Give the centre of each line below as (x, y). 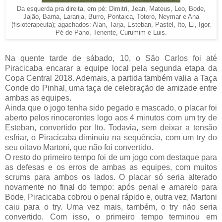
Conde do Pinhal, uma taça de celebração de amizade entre (111, 88)
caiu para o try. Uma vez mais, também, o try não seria (111, 207)
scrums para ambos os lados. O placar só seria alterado (111, 177)
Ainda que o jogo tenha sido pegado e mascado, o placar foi (111, 108)
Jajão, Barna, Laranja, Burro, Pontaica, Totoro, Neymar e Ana (111, 17)
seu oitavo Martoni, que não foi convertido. (79, 147)
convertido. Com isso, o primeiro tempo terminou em (111, 217)
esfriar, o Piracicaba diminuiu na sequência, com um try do (111, 137)
